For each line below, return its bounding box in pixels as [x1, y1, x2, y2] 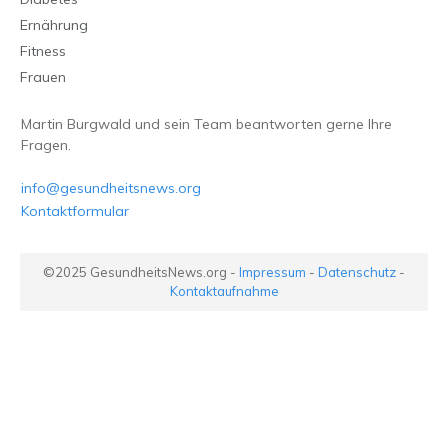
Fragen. [21, 136, 71, 155]
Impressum [239, 264, 306, 281]
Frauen [20, 68, 66, 87]
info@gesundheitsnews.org [21, 179, 201, 198]
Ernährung [20, 16, 88, 35]
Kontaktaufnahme [169, 283, 279, 300]
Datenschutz [318, 264, 396, 281]
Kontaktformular [21, 202, 129, 221]
